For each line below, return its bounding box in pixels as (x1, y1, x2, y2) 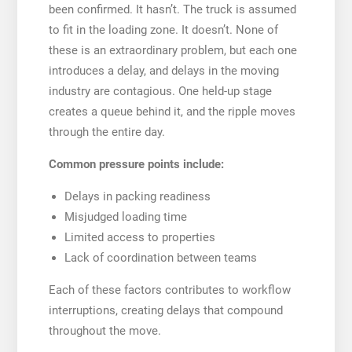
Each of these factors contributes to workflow (48, 282, 291, 297)
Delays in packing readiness (64, 189, 211, 203)
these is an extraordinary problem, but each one (48, 42, 297, 57)
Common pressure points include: (48, 156, 224, 171)
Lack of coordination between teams (64, 250, 257, 265)
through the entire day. (48, 124, 165, 139)
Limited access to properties (64, 229, 215, 244)
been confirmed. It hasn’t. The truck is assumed (48, 2, 296, 16)
